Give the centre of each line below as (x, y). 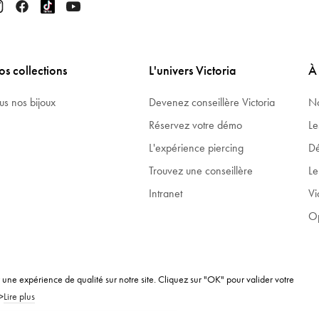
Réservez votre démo (195, 125)
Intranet (165, 193)
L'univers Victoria (192, 70)
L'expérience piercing (196, 147)
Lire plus (19, 296)
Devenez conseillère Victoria (211, 102)
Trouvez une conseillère (200, 170)
